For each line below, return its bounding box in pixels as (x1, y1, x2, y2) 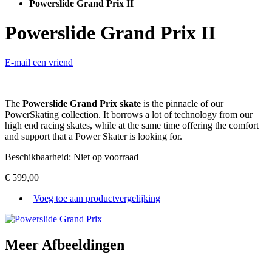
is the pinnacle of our (141, 98, 223, 109)
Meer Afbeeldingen (5, 237, 124, 253)
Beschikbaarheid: (5, 152, 73, 163)
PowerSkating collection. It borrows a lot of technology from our (5, 109, 253, 120)
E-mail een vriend (5, 57, 73, 68)
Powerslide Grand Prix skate (22, 98, 141, 109)
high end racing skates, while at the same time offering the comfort (5, 120, 259, 131)
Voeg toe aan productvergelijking (33, 193, 160, 204)
